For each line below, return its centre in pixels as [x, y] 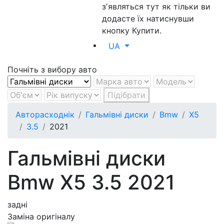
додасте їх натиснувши [148, 18]
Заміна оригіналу [41, 216]
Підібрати [126, 95]
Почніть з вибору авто [52, 69]
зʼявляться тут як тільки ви [156, 6]
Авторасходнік [45, 114]
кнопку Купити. [132, 30]
